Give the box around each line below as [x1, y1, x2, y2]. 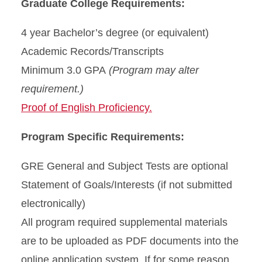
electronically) [21, 198, 85, 210]
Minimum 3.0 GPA [21, 64, 109, 77]
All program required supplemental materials [21, 216, 227, 229]
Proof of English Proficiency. [21, 102, 152, 114]
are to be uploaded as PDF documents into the [21, 235, 239, 247]
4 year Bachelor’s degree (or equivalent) [21, 27, 209, 39]
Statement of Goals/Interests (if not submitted [21, 179, 232, 191]
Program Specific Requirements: [21, 131, 184, 143]
